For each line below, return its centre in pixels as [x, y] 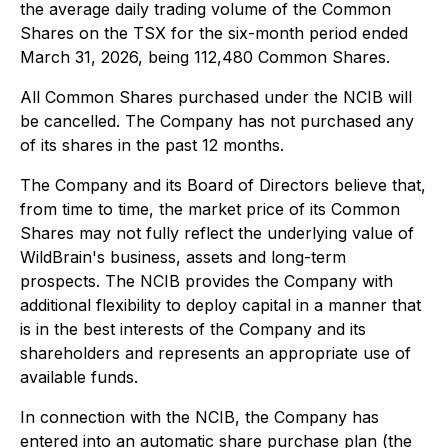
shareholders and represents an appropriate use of [215, 353]
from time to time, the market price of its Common [210, 209]
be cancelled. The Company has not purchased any [217, 121]
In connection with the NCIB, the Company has [199, 417]
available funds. [79, 377]
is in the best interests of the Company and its [193, 329]
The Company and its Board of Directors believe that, [223, 185]
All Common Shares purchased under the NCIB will [216, 97]
